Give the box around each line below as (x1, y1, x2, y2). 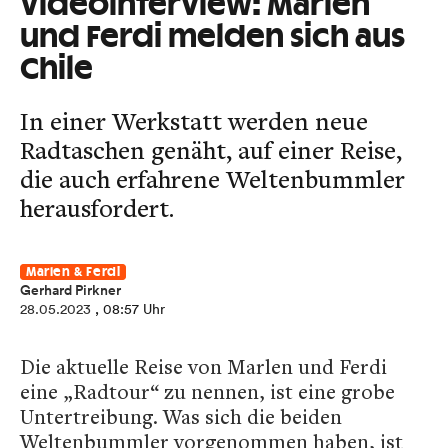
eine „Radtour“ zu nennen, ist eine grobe (20, 378, 395, 405)
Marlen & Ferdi (26, 266, 121, 278)
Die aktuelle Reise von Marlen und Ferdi (20, 353, 387, 380)
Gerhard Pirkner (20, 280, 121, 300)
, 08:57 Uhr (95, 300, 165, 318)
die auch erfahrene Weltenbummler (20, 162, 405, 195)
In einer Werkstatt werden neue (20, 104, 368, 137)
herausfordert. (20, 191, 180, 224)
